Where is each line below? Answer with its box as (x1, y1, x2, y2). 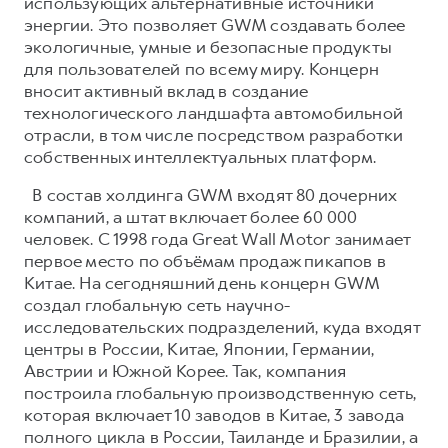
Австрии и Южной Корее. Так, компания (24, 359, 347, 382)
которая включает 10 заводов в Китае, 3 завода (24, 403, 405, 426)
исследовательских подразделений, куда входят (24, 315, 420, 338)
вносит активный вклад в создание (24, 79, 309, 102)
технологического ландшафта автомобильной (24, 101, 404, 124)
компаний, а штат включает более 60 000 (24, 205, 358, 228)
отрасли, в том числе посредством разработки (24, 123, 404, 146)
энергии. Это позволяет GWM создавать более (24, 13, 406, 36)
